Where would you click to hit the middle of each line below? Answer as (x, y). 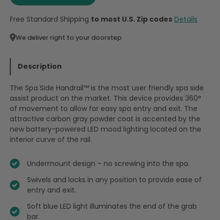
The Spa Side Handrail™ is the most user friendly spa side (107, 88)
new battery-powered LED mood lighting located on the (106, 129)
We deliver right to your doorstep (69, 37)
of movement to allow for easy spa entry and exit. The (104, 108)
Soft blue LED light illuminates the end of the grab (112, 206)
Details (186, 19)
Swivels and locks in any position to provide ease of (114, 179)
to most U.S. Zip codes (132, 19)
